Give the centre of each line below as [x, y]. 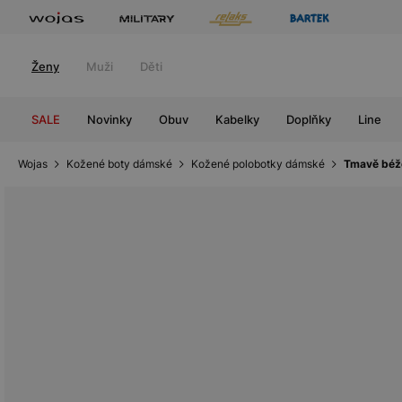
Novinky [109, 119]
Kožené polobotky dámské [258, 164]
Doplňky [309, 119]
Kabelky [237, 119]
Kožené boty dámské [119, 164]
